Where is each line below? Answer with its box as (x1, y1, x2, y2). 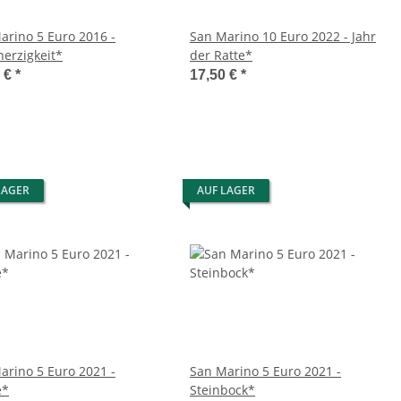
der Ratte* (190, 47, 252, 64)
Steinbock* (190, 381, 255, 399)
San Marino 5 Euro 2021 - (190, 363, 341, 380)
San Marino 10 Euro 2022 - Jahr (190, 28, 376, 46)
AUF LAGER (197, 183, 255, 199)
